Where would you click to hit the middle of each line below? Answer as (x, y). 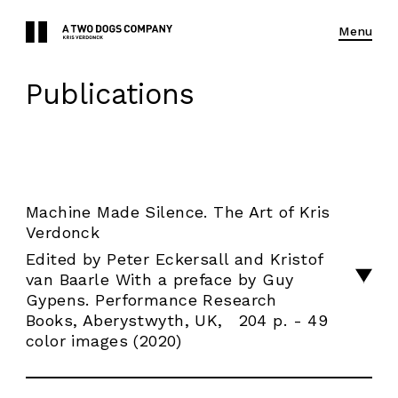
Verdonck (63, 233)
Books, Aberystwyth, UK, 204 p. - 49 (177, 321)
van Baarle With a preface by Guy (159, 280)
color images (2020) (103, 341)
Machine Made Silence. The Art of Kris (178, 212)
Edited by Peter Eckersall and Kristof (174, 259)
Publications (110, 95)
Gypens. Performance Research (151, 300)
